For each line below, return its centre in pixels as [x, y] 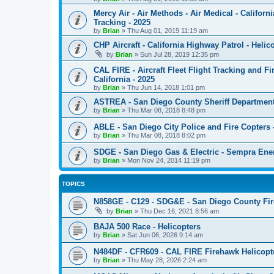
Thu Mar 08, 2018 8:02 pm [166, 135]
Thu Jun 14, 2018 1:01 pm [166, 87]
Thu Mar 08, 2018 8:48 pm [166, 110]
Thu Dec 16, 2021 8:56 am [180, 211]
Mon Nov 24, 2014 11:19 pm [169, 160]
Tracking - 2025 [122, 22]
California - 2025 [124, 79]
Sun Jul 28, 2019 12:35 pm [180, 54]
